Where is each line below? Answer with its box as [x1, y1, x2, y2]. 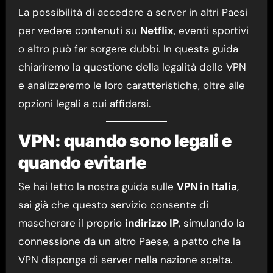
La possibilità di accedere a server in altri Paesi [18, 5, 247, 19]
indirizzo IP [124, 216, 179, 230]
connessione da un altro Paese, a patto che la [18, 235, 241, 249]
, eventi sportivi [173, 23, 249, 37]
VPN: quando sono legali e [18, 130, 232, 151]
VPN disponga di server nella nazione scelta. [18, 253, 232, 267]
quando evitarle [18, 152, 146, 173]
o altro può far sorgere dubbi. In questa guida [18, 41, 238, 55]
